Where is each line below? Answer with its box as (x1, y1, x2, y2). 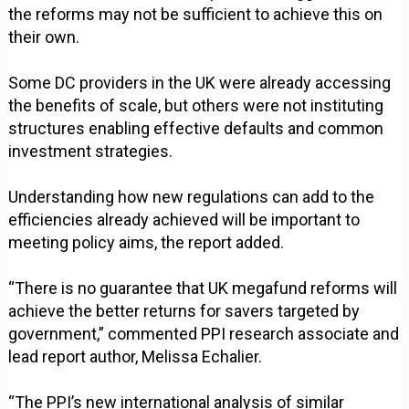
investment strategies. (8, 142, 173, 162)
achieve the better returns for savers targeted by (8, 301, 361, 321)
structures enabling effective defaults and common (8, 119, 384, 139)
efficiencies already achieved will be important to (8, 210, 361, 230)
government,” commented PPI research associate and (8, 324, 400, 344)
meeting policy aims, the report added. (8, 233, 285, 253)
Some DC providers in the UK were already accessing (8, 73, 392, 93)
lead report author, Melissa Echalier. (8, 347, 263, 367)
